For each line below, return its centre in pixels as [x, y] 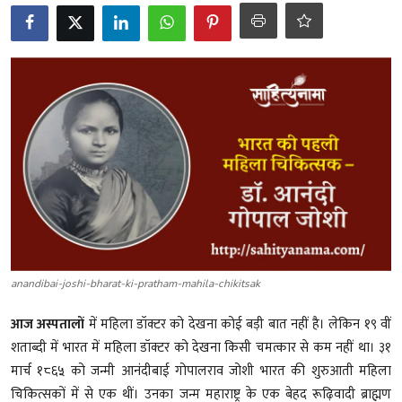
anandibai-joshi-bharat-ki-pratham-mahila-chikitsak [135, 283]
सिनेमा [30, 189]
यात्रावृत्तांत [39, 101]
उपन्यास [34, 145]
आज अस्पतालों [50, 324]
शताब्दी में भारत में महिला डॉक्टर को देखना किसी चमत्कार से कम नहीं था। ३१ [201, 347]
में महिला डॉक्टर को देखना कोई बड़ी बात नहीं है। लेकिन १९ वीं [240, 324]
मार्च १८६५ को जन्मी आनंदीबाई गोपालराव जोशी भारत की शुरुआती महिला [201, 371]
